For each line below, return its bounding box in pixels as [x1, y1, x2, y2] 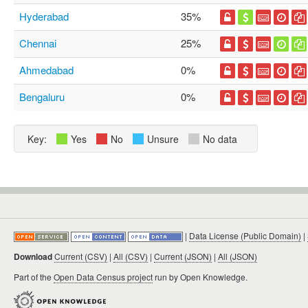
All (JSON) [218, 250, 257, 262]
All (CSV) [113, 250, 148, 262]
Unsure [147, 132, 179, 146]
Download [14, 250, 52, 263]
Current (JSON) [154, 250, 212, 262]
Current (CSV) [54, 250, 107, 262]
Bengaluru [19, 89, 65, 104]
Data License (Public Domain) [189, 230, 301, 241]
